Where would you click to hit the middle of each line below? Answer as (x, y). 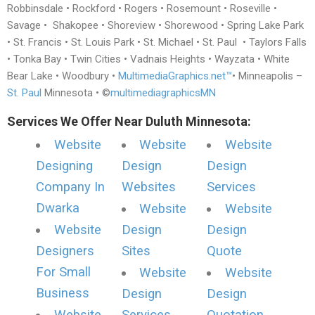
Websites (148, 187)
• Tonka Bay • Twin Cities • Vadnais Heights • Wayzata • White (148, 59)
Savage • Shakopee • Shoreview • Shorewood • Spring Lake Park (155, 25)
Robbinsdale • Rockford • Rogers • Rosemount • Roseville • (142, 8)
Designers (65, 251)
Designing (64, 166)
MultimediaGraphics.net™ (175, 76)
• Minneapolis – (267, 76)
